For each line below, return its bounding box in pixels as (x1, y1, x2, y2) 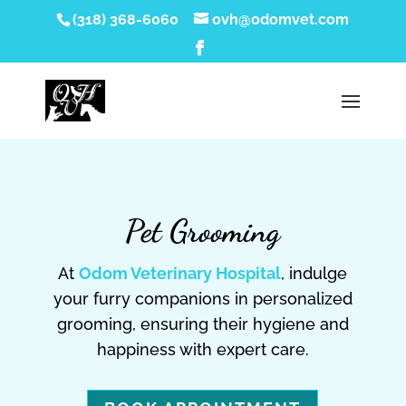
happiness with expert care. (96, 340, 309, 359)
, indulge (281, 264, 348, 283)
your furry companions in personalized (53, 289, 353, 308)
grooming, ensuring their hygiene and (56, 314, 349, 333)
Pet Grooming (125, 212, 281, 250)
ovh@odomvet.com (212, 11, 350, 28)
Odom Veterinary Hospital (79, 264, 282, 283)
